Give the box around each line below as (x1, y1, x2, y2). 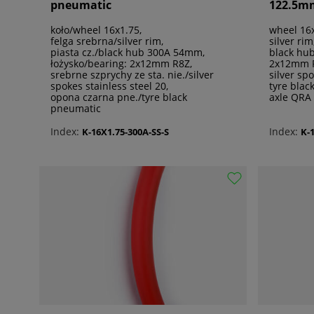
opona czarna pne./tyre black (50, 90, 187, 104)
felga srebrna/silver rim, (50, 34, 163, 48)
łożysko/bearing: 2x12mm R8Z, (50, 57, 192, 71)
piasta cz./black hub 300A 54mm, (50, 46, 205, 60)
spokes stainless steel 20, (50, 79, 168, 93)
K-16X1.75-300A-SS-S (82, 125, 169, 138)
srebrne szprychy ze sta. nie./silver (50, 68, 214, 82)
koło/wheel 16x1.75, (50, 23, 142, 37)
